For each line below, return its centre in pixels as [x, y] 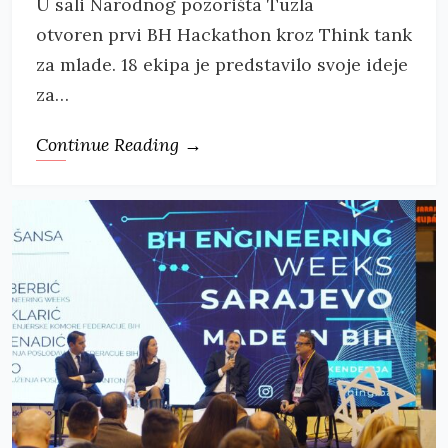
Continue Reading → [119, 144]
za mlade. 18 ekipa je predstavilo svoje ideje [222, 64]
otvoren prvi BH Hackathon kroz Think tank [224, 34]
